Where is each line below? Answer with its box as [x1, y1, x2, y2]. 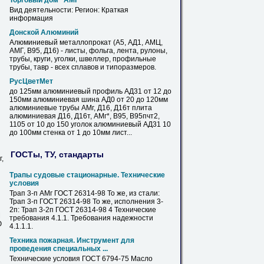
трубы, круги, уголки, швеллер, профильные [9, 55, 156, 63]
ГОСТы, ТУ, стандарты [11, 149, 104, 159]
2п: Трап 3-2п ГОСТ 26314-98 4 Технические [9, 206, 156, 214]
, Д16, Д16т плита [94, 104, 152, 112]
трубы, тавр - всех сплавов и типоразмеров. [9, 63, 156, 71]
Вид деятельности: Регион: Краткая [9, 6, 128, 14]
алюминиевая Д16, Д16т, [9, 112, 94, 120]
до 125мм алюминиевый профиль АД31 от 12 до [9, 87, 171, 95]
